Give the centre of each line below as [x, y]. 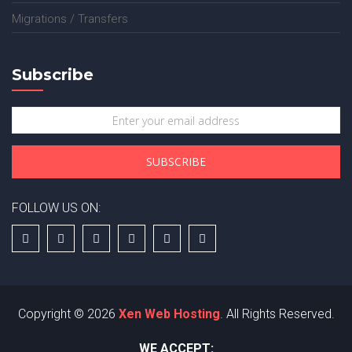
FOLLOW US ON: [56, 208]
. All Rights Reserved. [277, 314]
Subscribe [53, 75]
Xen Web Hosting [169, 314]
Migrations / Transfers [70, 19]
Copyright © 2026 [68, 314]
